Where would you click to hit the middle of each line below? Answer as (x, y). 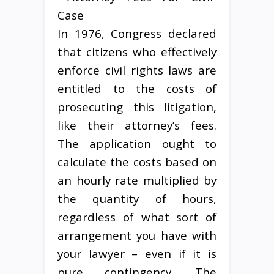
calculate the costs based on (137, 161)
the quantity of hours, (137, 198)
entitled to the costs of (137, 88)
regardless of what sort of (137, 217)
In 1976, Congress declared (137, 33)
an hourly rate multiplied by (137, 180)
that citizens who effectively (137, 51)
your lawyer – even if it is (137, 253)
